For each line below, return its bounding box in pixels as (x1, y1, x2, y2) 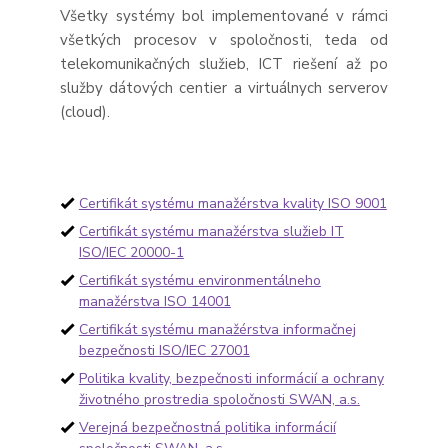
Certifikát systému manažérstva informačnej (78, 319, 356, 339)
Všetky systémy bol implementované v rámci (60, 5, 388, 26)
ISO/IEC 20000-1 (78, 242, 184, 262)
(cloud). (60, 101, 110, 122)
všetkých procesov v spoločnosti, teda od (60, 29, 388, 50)
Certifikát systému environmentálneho (78, 270, 321, 290)
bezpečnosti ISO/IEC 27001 (78, 340, 250, 360)
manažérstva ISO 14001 (78, 291, 231, 311)
